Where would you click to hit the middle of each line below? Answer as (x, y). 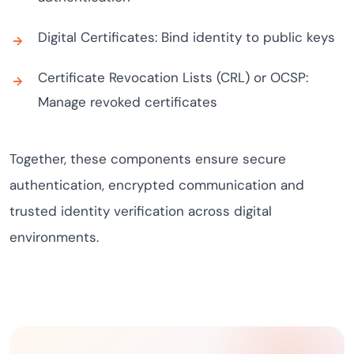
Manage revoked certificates (128, 102)
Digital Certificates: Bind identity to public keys (186, 37)
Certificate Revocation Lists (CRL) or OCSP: (173, 77)
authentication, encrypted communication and (157, 185)
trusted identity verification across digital (141, 211)
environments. (54, 237)
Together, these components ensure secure (148, 159)
